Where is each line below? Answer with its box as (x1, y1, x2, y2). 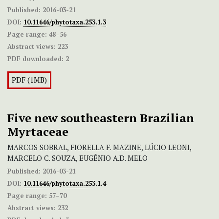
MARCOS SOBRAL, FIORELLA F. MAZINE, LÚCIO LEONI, (7, 143, 191, 153)
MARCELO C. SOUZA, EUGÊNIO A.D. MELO (7, 153, 148, 163)
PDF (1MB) (12, 75, 47, 85)
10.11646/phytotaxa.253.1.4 (23, 179, 106, 188)
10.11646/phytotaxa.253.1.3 (23, 18, 106, 27)
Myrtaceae (7, 124, 68, 140)
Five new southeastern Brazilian (7, 110, 194, 126)
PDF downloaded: (7, 54, 64, 64)
